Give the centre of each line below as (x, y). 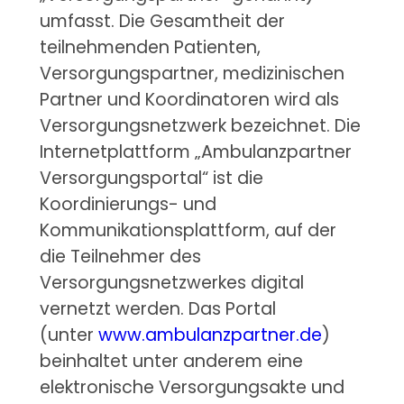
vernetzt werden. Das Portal (157, 309)
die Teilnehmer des (120, 257)
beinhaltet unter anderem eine (171, 362)
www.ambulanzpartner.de (210, 335)
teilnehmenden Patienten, (150, 48)
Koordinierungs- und (128, 205)
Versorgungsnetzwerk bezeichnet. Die (200, 126)
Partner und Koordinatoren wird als (189, 100)
